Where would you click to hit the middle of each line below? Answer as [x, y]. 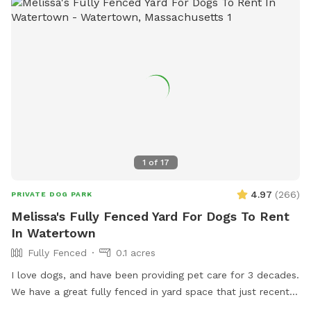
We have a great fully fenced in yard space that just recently [154, 291]
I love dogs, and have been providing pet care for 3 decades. [155, 275]
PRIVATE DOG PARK [52, 194]
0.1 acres [136, 252]
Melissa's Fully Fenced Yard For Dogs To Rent [150, 216]
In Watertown [53, 233]
